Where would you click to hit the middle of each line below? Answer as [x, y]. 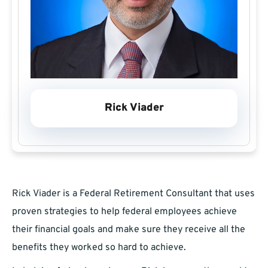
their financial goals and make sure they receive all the [129, 230]
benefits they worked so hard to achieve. [99, 248]
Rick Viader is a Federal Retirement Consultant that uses [133, 194]
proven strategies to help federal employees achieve [124, 212]
